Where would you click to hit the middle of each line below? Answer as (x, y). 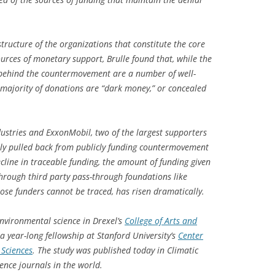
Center (191, 235)
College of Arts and (161, 220)
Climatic (183, 250)
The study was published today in (102, 250)
